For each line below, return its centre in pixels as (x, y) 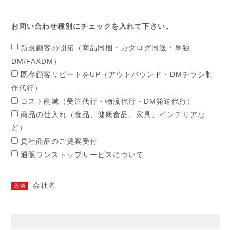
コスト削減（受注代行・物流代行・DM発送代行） (108, 101)
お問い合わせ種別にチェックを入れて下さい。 (92, 26)
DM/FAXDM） (36, 61)
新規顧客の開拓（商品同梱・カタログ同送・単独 (106, 48)
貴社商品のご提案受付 (59, 141)
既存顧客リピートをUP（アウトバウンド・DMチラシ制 (117, 74)
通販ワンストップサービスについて (82, 155)
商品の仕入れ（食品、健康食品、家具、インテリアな (113, 114)
